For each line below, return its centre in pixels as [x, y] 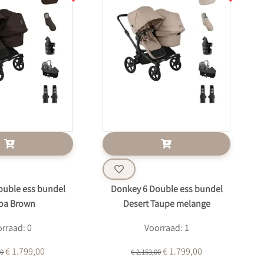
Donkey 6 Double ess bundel [166, 190]
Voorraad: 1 [166, 229]
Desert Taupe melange [166, 205]
